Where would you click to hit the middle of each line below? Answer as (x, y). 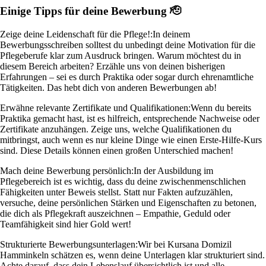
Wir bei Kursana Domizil (185, 244)
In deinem (171, 34)
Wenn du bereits (221, 107)
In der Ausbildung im (173, 170)
